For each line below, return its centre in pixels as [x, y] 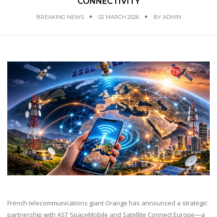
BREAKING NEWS [60, 17]
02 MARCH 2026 [118, 17]
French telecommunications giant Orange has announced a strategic [107, 203]
